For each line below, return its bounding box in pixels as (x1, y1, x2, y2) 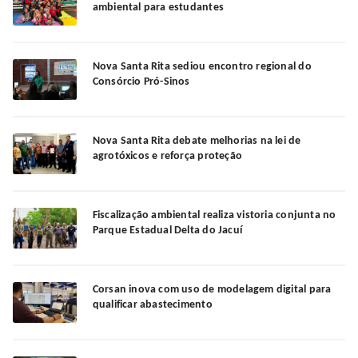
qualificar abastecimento (92, 299, 213, 311)
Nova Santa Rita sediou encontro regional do (92, 60, 312, 73)
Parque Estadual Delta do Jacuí (92, 225, 242, 237)
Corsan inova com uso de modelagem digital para (92, 284, 332, 296)
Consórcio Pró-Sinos (92, 75, 190, 88)
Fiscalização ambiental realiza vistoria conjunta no (92, 209, 336, 221)
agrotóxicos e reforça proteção (92, 149, 242, 162)
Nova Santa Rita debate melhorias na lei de (92, 134, 301, 147)
